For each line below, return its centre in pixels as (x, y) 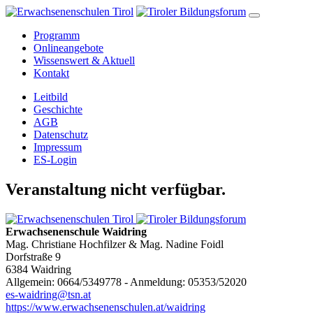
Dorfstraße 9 (33, 256)
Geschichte (58, 109)
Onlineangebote (68, 48)
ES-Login (55, 160)
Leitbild (51, 97)
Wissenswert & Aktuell (84, 60)
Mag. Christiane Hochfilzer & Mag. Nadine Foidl (115, 244)
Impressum (58, 147)
